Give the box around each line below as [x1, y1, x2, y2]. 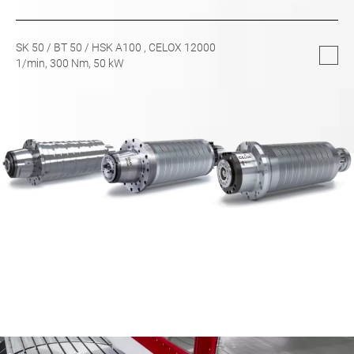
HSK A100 [92, 40, 141, 54]
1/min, [16, 56, 50, 70]
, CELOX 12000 [144, 40, 216, 54]
